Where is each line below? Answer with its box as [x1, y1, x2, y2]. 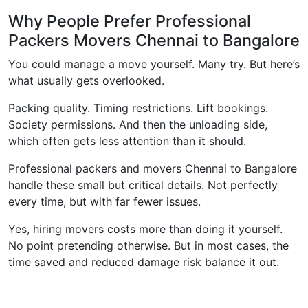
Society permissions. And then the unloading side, [8, 118, 267, 132]
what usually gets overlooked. [8, 74, 164, 88]
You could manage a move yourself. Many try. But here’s [8, 57, 300, 71]
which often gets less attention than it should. [8, 134, 246, 148]
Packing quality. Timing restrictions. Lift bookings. [8, 101, 268, 115]
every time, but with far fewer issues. [8, 195, 201, 209]
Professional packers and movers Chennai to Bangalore [8, 162, 297, 176]
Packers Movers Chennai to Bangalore [8, 30, 300, 51]
